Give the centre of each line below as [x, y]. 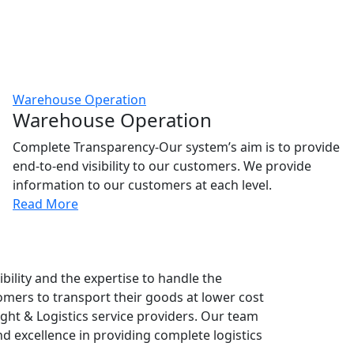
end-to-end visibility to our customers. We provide [162, 166]
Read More [45, 204]
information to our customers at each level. [142, 185]
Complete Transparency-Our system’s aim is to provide [176, 147]
